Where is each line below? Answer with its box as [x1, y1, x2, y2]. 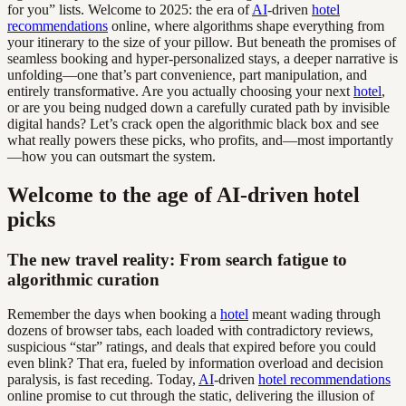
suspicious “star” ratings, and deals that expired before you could [7, 339, 376, 355]
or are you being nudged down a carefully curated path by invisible [7, 99, 390, 115]
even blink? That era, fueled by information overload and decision [7, 355, 383, 372]
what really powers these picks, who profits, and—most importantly [7, 131, 393, 148]
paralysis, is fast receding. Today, [7, 372, 198, 388]
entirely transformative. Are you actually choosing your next [7, 82, 353, 99]
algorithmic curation [7, 269, 159, 289]
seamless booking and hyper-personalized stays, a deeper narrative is [7, 50, 398, 66]
